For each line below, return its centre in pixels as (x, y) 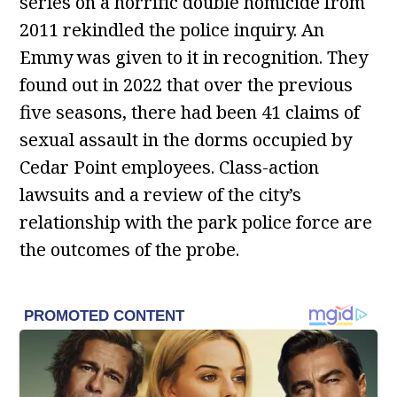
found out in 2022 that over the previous (187, 85)
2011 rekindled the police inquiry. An (172, 30)
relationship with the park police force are (196, 222)
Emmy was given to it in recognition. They (194, 57)
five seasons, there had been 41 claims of (190, 112)
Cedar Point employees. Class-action (170, 167)
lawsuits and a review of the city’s (161, 195)
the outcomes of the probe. (130, 249)
